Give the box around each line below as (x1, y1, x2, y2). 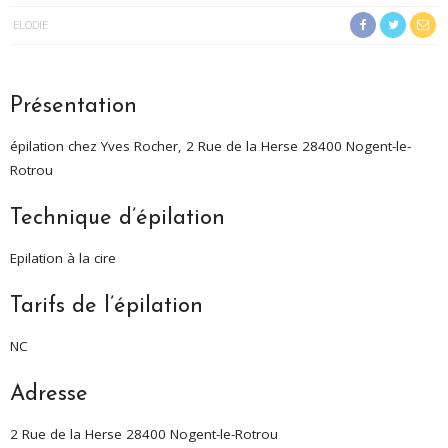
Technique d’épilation (10, 206, 225, 230)
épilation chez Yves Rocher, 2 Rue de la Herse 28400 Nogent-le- (10, 136, 411, 155)
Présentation (10, 94, 137, 118)
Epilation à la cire (10, 248, 116, 267)
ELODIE (13, 16, 48, 32)
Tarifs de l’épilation (10, 294, 203, 318)
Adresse (10, 382, 88, 406)
